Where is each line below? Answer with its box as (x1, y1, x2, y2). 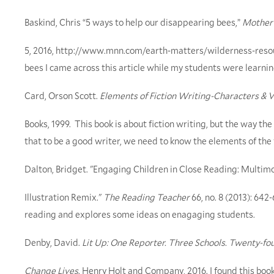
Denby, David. (24, 236, 82, 249)
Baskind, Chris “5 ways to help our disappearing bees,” (24, 16, 240, 29)
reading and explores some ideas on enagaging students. (24, 208, 255, 221)
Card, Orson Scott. (24, 89, 100, 102)
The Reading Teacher (103, 191, 190, 204)
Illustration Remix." (24, 191, 103, 204)
